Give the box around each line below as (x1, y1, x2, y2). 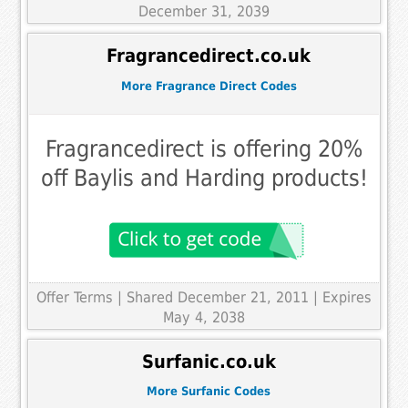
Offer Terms (36, 289, 113, 307)
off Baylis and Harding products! (40, 165, 368, 192)
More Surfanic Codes (147, 384, 270, 399)
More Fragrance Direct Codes (120, 78, 297, 93)
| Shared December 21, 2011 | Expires (117, 289, 372, 307)
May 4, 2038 (163, 309, 245, 327)
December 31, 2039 (138, 3, 270, 21)
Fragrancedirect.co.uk (107, 45, 311, 66)
